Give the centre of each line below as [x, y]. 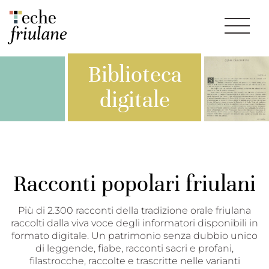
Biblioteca [134, 75]
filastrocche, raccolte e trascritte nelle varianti [134, 261]
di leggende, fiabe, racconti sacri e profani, [134, 248]
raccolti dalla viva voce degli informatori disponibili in [134, 223]
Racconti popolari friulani [134, 184]
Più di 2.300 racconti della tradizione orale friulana [134, 210]
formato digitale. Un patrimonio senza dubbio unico [134, 236]
